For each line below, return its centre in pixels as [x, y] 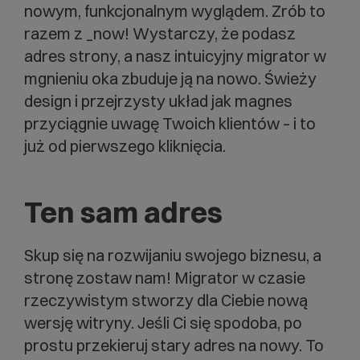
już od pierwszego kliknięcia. [125, 145]
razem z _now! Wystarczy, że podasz [160, 33]
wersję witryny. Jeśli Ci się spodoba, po [163, 322]
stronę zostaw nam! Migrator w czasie [165, 277]
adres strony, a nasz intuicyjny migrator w [175, 55]
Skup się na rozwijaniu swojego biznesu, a [173, 255]
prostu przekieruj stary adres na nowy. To [174, 345]
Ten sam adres [123, 212]
